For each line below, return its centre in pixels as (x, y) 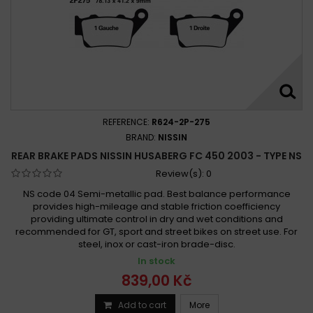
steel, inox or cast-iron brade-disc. (156, 244)
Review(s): (181, 173)
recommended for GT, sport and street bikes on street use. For (156, 231)
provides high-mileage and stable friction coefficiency (156, 206)
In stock (156, 261)
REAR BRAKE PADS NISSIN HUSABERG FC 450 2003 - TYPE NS (156, 155)
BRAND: (142, 137)
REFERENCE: (127, 122)
